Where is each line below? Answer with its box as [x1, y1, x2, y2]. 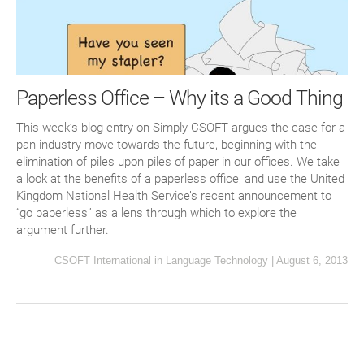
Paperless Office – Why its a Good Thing [16, 85, 343, 110]
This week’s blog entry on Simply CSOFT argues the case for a [16, 119, 345, 135]
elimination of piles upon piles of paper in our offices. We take [16, 154, 340, 169]
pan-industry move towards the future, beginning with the [16, 136, 317, 152]
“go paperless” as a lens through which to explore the [16, 205, 297, 220]
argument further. [16, 222, 109, 237]
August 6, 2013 [276, 253, 348, 266]
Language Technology [166, 253, 268, 266]
